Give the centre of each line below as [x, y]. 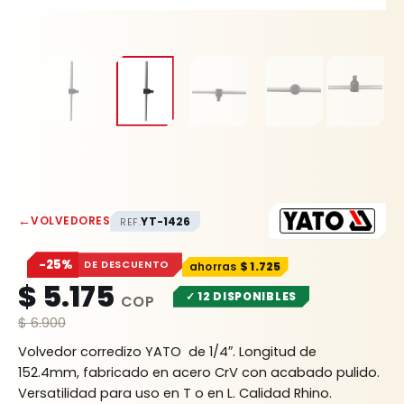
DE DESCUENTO [127, 265]
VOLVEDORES [71, 220]
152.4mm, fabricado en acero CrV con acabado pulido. [199, 373]
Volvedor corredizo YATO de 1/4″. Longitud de [167, 352]
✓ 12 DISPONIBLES [241, 296]
